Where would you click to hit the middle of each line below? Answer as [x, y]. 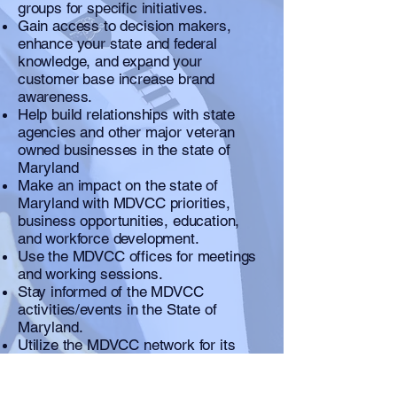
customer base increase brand [117, 78]
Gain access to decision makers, [125, 25]
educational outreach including [116, 380]
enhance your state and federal [117, 43]
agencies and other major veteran [126, 132]
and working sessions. [90, 273]
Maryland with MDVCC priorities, [124, 202]
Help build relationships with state [127, 114]
